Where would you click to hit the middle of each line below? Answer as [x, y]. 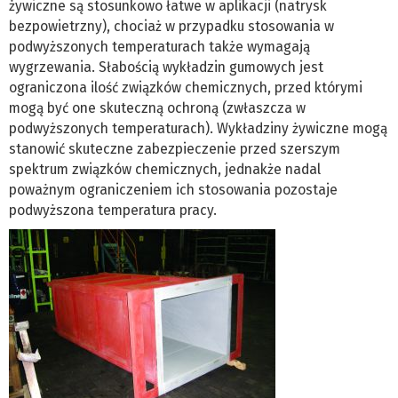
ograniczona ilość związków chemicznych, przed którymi [186, 87]
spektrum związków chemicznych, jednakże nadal [165, 169]
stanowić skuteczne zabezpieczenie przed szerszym [175, 148]
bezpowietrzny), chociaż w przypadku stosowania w [171, 26]
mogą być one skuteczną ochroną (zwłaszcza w [157, 107]
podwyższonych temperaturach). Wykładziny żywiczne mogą [198, 128]
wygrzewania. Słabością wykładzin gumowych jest [166, 67]
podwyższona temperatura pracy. [113, 210]
